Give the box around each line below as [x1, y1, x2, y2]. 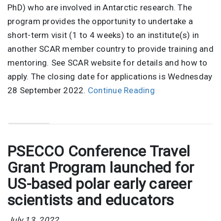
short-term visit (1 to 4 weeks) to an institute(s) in [7, 30, 199, 40]
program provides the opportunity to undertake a [7, 16, 193, 27]
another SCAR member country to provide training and [7, 44, 214, 54]
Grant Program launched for [7, 158, 194, 176]
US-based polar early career [7, 175, 192, 192]
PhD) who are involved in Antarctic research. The [7, 2, 192, 13]
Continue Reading [87, 85, 155, 96]
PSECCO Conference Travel [7, 142, 190, 160]
